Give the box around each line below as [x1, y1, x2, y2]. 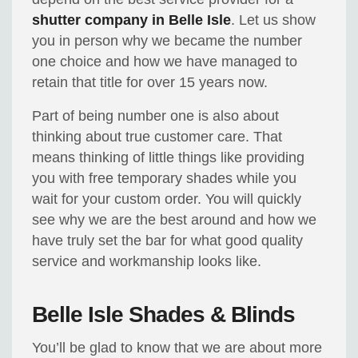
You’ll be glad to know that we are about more [32, 340, 323, 356]
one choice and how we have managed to [32, 54, 298, 70]
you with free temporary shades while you [32, 170, 297, 187]
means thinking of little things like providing [32, 149, 305, 166]
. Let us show [231, 12, 316, 29]
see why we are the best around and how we [32, 212, 317, 229]
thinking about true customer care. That [32, 129, 283, 145]
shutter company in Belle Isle [32, 12, 232, 29]
